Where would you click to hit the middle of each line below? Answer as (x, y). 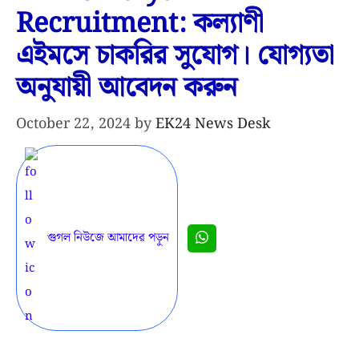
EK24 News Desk (213, 124)
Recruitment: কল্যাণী (140, 24)
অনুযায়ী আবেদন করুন (127, 89)
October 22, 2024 (73, 124)
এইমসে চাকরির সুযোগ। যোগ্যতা (175, 56)
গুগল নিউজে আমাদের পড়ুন (108, 238)
